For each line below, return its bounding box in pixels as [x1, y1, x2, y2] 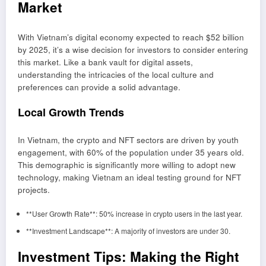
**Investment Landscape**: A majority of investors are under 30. [26, 225, 230, 236]
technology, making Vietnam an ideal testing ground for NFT [18, 172, 241, 183]
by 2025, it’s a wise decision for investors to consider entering [18, 43, 248, 55]
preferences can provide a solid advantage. [18, 81, 180, 93]
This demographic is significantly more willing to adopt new [18, 159, 236, 171]
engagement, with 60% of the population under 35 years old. [18, 147, 244, 159]
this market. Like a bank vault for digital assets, [18, 56, 193, 68]
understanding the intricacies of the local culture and [18, 68, 214, 80]
